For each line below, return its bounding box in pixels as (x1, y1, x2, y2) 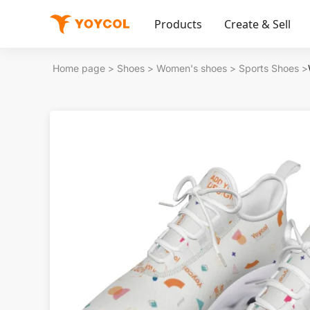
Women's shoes (156, 62, 227, 74)
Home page (53, 62, 105, 74)
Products (154, 17, 202, 32)
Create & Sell (224, 17, 291, 32)
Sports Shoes (239, 62, 299, 74)
